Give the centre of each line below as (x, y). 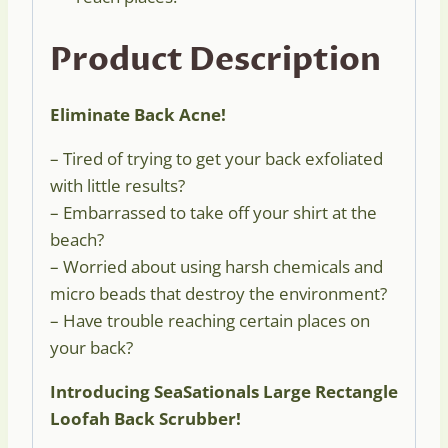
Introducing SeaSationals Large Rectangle (224, 391)
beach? (77, 239)
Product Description (215, 59)
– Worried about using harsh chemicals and (216, 266)
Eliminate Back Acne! (138, 114)
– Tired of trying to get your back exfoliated (216, 158)
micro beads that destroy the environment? (218, 293)
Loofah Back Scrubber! (145, 418)
